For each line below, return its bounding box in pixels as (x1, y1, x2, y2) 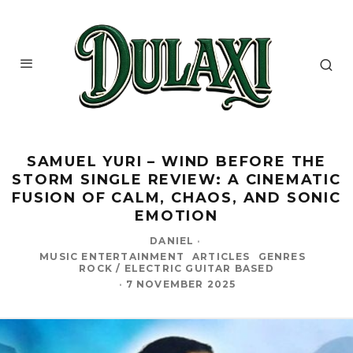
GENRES (258, 250, 306, 262)
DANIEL (150, 234, 195, 247)
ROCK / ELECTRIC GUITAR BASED (79, 262, 274, 274)
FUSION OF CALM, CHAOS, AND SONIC (12, 188, 341, 206)
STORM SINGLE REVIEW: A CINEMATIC (12, 170, 341, 188)
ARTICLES (192, 250, 251, 262)
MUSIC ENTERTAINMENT (39, 250, 184, 262)
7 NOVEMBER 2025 (125, 277, 236, 290)
